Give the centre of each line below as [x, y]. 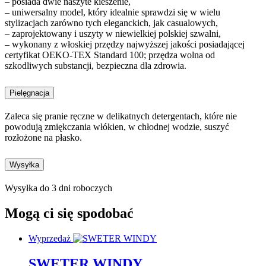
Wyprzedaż [50, 238]
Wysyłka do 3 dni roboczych [58, 188]
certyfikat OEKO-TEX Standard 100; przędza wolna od [110, 55]
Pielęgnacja [29, 93]
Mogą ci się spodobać [69, 213]
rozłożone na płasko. [43, 138]
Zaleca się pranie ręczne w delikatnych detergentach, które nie [121, 116]
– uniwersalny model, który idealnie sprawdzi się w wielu [113, 12]
